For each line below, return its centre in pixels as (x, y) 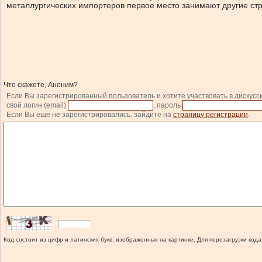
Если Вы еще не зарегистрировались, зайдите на (90, 115)
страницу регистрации (211, 115)
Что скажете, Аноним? (41, 85)
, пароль (168, 105)
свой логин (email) (37, 105)
